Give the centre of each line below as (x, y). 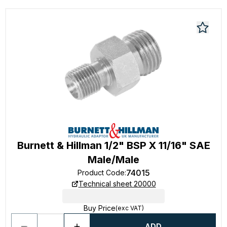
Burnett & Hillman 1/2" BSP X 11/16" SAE (113, 145)
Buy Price (99, 208)
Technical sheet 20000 (117, 184)
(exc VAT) (129, 208)
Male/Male (113, 160)
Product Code (101, 173)
